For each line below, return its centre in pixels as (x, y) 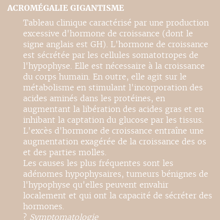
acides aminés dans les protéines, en (94, 98)
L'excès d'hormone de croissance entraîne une (113, 131)
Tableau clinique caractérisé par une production (116, 23)
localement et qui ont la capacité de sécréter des (118, 196)
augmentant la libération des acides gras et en (113, 109)
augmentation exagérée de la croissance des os (115, 142)
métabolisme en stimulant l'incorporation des (113, 88)
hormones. (44, 206)
